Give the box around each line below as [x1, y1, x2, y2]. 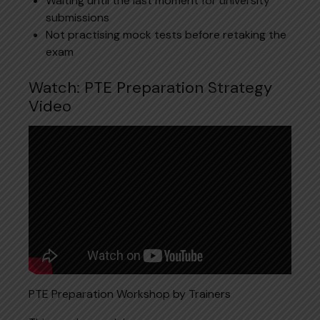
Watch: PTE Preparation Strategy [29, 76, 272, 98]
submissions [46, 9, 109, 25]
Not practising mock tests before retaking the [46, 26, 286, 42]
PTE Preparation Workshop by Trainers [29, 286, 231, 301]
